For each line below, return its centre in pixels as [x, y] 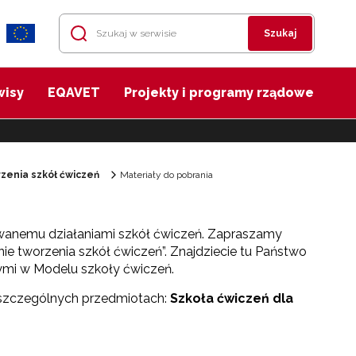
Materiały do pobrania [166, 175]
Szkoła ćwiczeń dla [232, 298]
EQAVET [74, 93]
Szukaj [280, 33]
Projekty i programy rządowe [219, 93]
